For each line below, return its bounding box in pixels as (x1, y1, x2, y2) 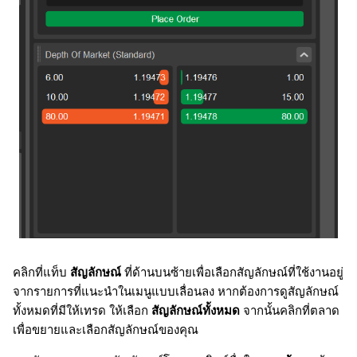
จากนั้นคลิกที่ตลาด (240, 304, 339, 319)
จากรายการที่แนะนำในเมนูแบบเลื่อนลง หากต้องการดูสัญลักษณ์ (13, 284, 339, 300)
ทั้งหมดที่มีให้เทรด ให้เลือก (13, 304, 151, 319)
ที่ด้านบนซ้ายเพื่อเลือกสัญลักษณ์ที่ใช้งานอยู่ (121, 265, 343, 280)
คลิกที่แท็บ (13, 265, 70, 280)
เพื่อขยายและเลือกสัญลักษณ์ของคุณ (13, 323, 198, 338)
